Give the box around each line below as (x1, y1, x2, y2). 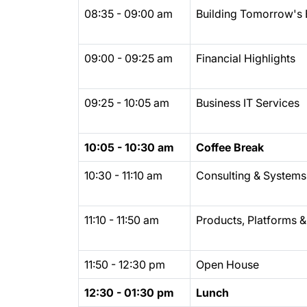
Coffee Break (196, 140, 264, 154)
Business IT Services (196, 96, 299, 110)
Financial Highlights (196, 51, 295, 65)
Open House (196, 258, 259, 271)
